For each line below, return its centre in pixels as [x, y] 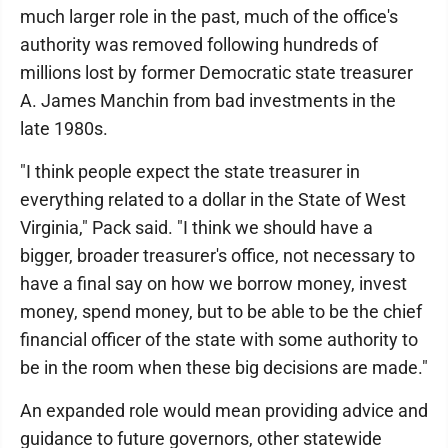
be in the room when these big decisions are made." [224, 367]
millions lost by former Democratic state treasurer [216, 72]
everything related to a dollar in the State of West [213, 199]
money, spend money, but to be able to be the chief [221, 311]
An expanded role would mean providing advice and [224, 410]
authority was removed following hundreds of [199, 44]
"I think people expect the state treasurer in [190, 171]
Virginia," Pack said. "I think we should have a [196, 227]
